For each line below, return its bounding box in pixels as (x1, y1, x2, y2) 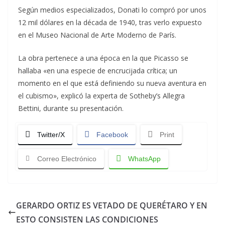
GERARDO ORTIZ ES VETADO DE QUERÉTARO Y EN (16, 200, 207, 211)
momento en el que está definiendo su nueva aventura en (18, 78, 206, 88)
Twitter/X (37, 131, 65, 139)
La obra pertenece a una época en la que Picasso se (18, 53, 188, 63)
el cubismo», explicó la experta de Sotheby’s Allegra (18, 91, 185, 100)
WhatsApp (128, 155, 161, 163)
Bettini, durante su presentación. (18, 103, 124, 113)
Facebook (96, 131, 128, 139)
